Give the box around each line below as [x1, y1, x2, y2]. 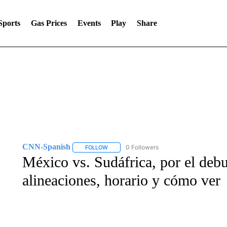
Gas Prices [30, 19, 67, 27]
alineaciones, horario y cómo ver [22, 172, 220, 188]
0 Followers [125, 143, 159, 151]
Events [77, 19, 101, 27]
